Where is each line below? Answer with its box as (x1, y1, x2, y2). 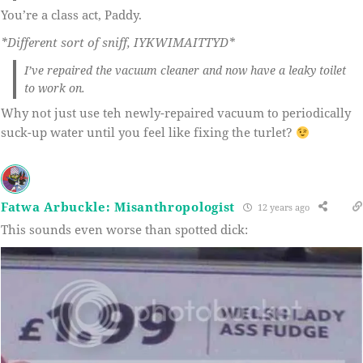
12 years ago (255, 200, 310, 213)
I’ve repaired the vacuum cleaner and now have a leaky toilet (24, 62, 346, 79)
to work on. (24, 80, 85, 96)
